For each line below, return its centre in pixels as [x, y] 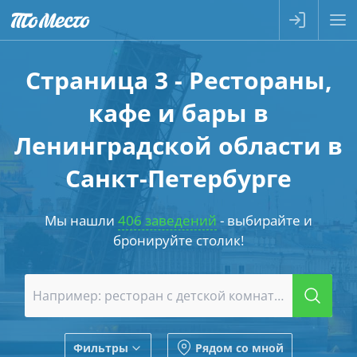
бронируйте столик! [178, 240]
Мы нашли [81, 220]
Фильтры [101, 347]
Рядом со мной [239, 347]
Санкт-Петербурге [178, 178]
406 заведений [167, 220]
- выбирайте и [265, 220]
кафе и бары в [178, 113]
